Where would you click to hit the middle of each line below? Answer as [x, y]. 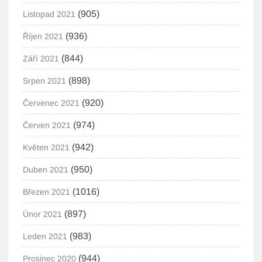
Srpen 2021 [45, 81]
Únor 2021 [43, 214]
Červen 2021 [47, 125]
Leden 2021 [45, 236]
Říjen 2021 [43, 36]
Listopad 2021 [49, 14]
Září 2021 [41, 58]
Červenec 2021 [51, 103]
